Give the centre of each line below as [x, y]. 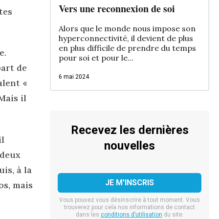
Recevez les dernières [130, 130]
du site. [173, 214]
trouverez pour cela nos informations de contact [130, 207]
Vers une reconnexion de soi [117, 9]
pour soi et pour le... [96, 58]
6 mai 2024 [74, 77]
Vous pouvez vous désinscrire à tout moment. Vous [130, 200]
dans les [88, 214]
